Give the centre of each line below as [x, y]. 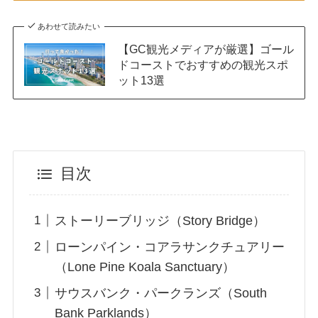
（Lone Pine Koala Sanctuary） [145, 267]
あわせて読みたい [69, 26]
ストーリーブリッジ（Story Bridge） [160, 220]
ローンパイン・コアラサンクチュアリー [170, 247]
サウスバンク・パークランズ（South [161, 293]
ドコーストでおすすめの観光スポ [203, 64]
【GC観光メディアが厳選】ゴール [205, 49]
